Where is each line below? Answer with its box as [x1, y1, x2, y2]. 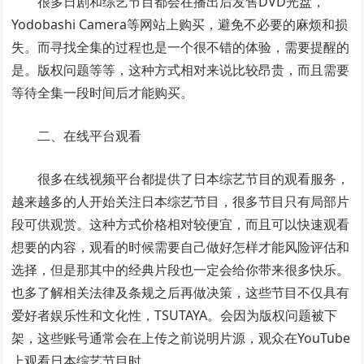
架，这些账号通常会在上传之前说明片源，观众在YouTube [11, 328, 351, 347]
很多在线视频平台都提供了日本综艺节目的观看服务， [37, 169, 350, 188]
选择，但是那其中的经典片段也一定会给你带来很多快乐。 [11, 260, 350, 279]
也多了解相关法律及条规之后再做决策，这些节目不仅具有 [11, 283, 350, 301]
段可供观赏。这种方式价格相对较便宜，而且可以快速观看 [11, 214, 350, 233]
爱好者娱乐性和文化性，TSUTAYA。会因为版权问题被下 [11, 305, 338, 324]
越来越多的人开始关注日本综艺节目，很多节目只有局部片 [11, 192, 350, 210]
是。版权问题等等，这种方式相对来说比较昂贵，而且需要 [11, 60, 350, 79]
